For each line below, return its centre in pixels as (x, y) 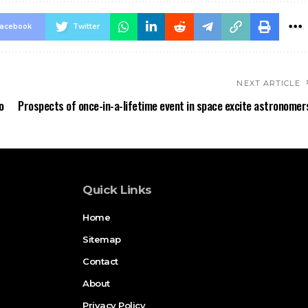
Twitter (86, 26)
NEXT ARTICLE (268, 83)
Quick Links (117, 189)
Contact (100, 261)
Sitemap (102, 239)
